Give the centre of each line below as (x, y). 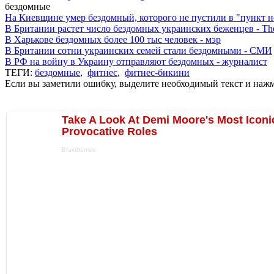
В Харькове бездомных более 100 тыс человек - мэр (113, 39)
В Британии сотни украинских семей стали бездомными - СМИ (139, 50)
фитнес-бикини (157, 72)
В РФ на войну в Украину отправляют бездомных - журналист (136, 61)
